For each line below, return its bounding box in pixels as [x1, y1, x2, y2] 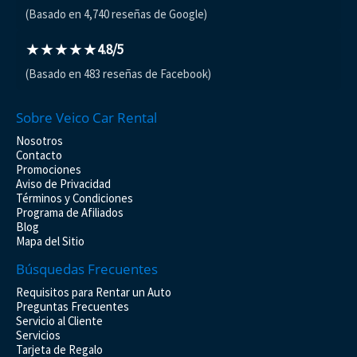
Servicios [16, 327, 61, 343]
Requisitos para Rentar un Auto [16, 284, 171, 300]
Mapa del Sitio [16, 233, 84, 249]
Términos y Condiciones [16, 190, 133, 206]
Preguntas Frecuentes [16, 298, 129, 314]
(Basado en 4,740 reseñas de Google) [25, 6, 207, 22]
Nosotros [16, 132, 63, 148]
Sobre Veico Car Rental [16, 108, 157, 127]
